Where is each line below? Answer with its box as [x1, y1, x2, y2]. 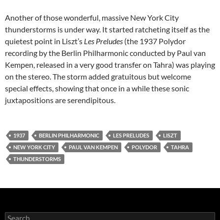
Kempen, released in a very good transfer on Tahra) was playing [5, 60, 215, 69]
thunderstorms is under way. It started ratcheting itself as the [5, 25, 210, 34]
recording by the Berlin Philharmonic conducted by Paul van [5, 48, 206, 57]
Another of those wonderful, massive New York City [5, 13, 179, 22]
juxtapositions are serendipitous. [5, 95, 115, 105]
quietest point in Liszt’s [5, 36, 84, 46]
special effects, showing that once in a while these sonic [5, 83, 189, 93]
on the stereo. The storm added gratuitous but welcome [5, 72, 191, 81]
